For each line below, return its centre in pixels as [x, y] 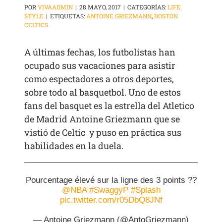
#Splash [145, 190]
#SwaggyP [109, 190]
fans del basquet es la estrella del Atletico [110, 106]
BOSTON [166, 16]
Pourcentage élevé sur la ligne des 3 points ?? [111, 180]
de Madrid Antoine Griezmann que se [102, 119]
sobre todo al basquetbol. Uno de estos [103, 92]
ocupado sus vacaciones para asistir [100, 66]
